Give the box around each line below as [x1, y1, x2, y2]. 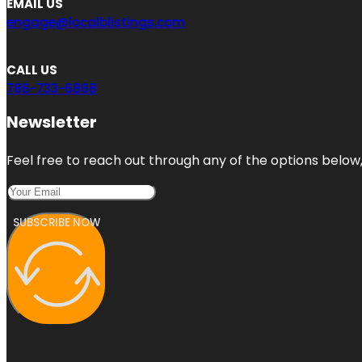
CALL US [6, 61, 57, 78]
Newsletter [6, 110, 97, 133]
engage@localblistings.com [6, 13, 185, 31]
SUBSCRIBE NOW [13, 214, 100, 230]
